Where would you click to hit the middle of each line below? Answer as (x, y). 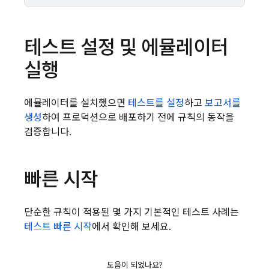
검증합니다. (48, 132)
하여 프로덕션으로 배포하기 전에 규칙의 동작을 (138, 118)
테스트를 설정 (156, 103)
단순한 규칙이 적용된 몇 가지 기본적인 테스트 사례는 (131, 213)
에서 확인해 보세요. (131, 227)
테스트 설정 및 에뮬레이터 (126, 47)
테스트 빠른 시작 (58, 227)
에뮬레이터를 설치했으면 (76, 103)
